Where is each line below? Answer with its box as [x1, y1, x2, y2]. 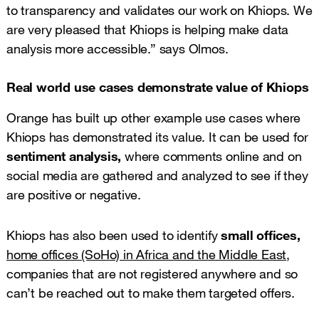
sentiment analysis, [6, 147, 122, 164]
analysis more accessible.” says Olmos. [6, 40, 229, 56]
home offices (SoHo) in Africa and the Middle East [6, 246, 287, 262]
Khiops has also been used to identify [6, 226, 221, 243]
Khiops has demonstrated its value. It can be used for [6, 128, 308, 145]
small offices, [221, 226, 300, 243]
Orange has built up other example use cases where [6, 109, 301, 125]
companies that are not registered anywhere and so [6, 265, 298, 281]
